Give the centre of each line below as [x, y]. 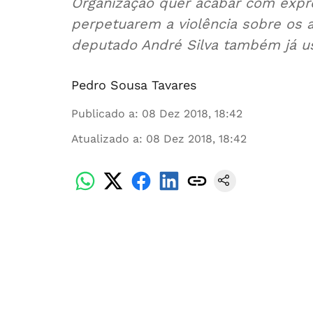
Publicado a [103, 114]
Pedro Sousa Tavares [134, 85]
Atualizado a [105, 139]
